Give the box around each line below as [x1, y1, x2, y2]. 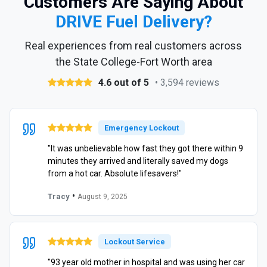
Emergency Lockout [104, 123, 179, 132]
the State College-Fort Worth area [55, 55, 212, 68]
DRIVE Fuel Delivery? [55, 11, 212, 32]
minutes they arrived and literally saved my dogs [48, 156, 228, 166]
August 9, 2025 [77, 192, 128, 201]
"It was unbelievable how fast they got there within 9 [48, 143, 243, 153]
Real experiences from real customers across [25, 39, 242, 52]
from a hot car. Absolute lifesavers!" [48, 168, 182, 178]
